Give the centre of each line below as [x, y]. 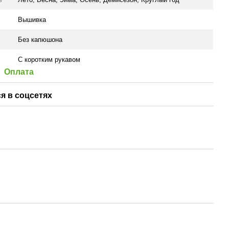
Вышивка [32, 20]
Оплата [19, 72]
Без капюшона [40, 40]
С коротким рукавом [49, 60]
